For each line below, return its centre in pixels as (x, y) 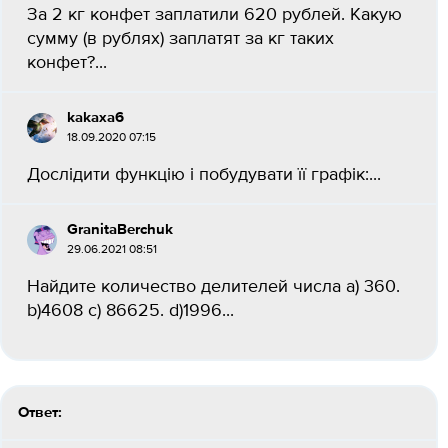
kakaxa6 (95, 117)
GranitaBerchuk (120, 229)
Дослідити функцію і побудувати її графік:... (204, 175)
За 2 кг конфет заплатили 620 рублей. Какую (214, 15)
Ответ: (40, 412)
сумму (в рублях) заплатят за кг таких (180, 39)
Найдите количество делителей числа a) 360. (213, 287)
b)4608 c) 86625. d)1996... (130, 311)
